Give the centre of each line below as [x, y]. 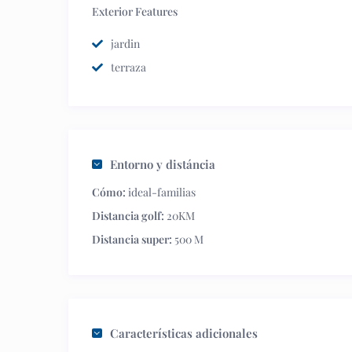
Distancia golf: [128, 216]
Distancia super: [132, 239]
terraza [128, 67]
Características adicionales [184, 333]
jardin [125, 44]
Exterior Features [135, 11]
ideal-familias [161, 192]
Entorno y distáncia [163, 164]
